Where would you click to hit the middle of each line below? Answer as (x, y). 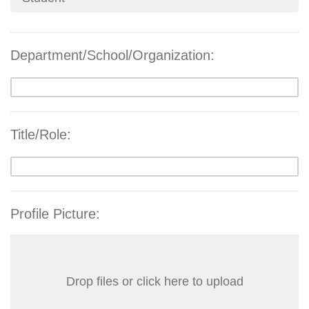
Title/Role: (41, 135)
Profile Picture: (55, 214)
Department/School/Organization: (112, 56)
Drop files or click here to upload (154, 282)
